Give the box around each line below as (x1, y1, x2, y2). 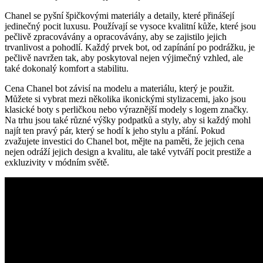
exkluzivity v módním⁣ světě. (5, 157, 109, 167)
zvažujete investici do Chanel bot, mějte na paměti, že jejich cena (5, 136, 244, 146)
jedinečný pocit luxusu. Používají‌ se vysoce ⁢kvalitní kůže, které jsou (5, 21, 256, 31)
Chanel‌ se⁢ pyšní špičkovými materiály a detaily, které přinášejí (5, 10, 234, 21)
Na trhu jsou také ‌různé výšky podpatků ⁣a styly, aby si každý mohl (5, 114, 251, 125)
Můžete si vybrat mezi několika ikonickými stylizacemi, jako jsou (5, 93, 246, 104)
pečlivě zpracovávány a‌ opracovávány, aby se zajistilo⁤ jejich (5, 31, 227, 42)
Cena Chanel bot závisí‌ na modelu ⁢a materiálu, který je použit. (5, 83, 234, 93)
